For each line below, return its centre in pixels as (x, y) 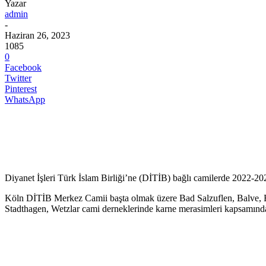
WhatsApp (25, 99)
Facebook (23, 67)
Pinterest (21, 88)
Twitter (18, 78)
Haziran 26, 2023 (37, 35)
